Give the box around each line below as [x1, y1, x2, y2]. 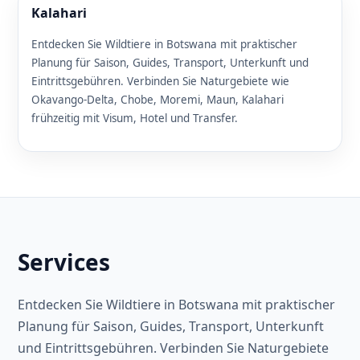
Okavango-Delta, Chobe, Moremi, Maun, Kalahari [31, 92, 284, 107]
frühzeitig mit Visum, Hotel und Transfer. [31, 110, 238, 125]
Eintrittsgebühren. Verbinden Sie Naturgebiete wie [31, 73, 289, 88]
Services [18, 247, 110, 278]
